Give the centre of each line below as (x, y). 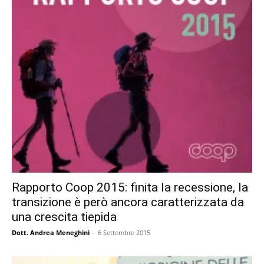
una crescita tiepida (64, 217)
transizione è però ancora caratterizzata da (128, 202)
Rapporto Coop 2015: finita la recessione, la (130, 187)
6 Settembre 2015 (124, 232)
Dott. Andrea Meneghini (51, 232)
